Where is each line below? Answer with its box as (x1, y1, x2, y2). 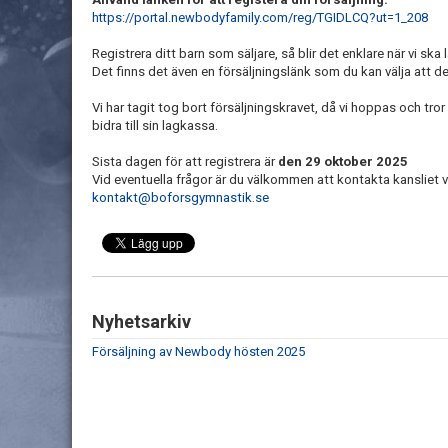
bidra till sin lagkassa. (92, 118, 218, 133)
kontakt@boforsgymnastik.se (92, 190, 269, 205)
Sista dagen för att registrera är (92, 154, 278, 169)
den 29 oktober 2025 (278, 154, 408, 169)
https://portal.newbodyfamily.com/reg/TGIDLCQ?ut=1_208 (92, 10, 428, 25)
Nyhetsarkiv (92, 311, 191, 332)
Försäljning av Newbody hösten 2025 (92, 344, 305, 359)
